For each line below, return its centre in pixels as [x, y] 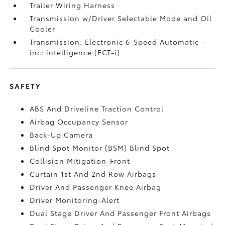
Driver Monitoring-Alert [75, 200]
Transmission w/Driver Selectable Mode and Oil [121, 18]
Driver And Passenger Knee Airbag [96, 187]
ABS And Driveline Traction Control [97, 108]
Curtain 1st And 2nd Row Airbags [93, 174]
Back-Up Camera [62, 134]
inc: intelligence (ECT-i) [75, 52]
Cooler [43, 28]
